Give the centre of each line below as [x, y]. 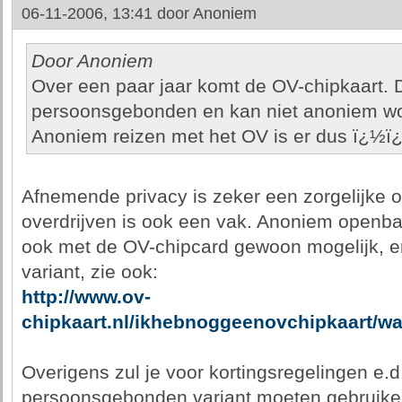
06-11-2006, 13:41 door [107, 13]
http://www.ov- [86, 297]
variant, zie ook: [89, 272]
